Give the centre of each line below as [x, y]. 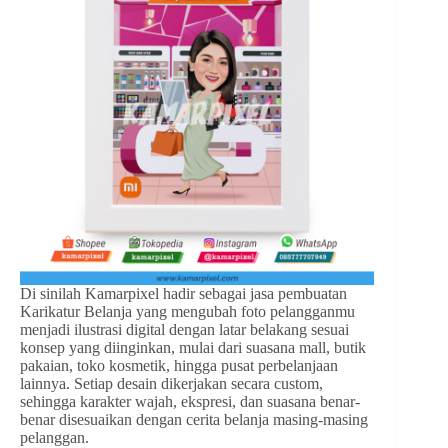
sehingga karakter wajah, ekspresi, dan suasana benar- [190, 402]
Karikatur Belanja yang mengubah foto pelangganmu [187, 312]
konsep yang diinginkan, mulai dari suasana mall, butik [193, 348]
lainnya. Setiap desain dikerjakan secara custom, [171, 384]
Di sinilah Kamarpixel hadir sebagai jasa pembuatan [183, 294]
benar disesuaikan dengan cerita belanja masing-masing [194, 420]
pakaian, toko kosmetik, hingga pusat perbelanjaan [179, 366]
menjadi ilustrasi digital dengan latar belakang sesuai [184, 330]
